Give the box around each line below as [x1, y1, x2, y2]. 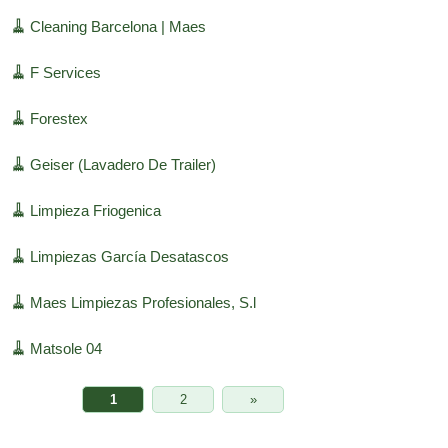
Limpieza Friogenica [29, 202, 161, 220]
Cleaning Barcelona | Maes [29, 18, 206, 36]
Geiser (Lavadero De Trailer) [29, 156, 216, 174]
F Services [29, 64, 101, 82]
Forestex [29, 110, 88, 128]
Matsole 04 [29, 340, 102, 358]
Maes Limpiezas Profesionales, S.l [29, 294, 256, 312]
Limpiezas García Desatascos [29, 248, 229, 266]
